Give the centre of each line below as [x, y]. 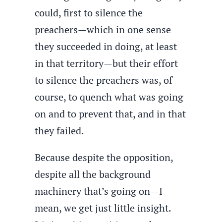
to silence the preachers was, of [104, 80]
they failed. [60, 131]
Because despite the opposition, [104, 157]
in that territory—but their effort [107, 63]
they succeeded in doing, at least [106, 46]
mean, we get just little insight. [103, 208]
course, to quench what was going [109, 97]
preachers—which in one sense [103, 29]
